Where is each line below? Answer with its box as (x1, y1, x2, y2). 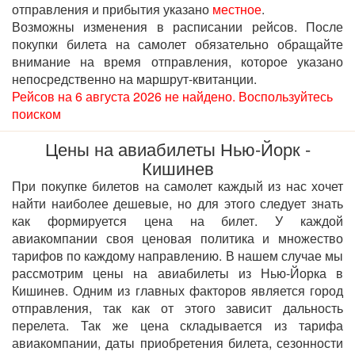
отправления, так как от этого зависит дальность (12, 299, 343, 317)
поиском (12, 105, 61, 123)
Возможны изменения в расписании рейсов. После (12, 17, 343, 36)
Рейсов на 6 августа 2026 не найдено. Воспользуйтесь (12, 87, 333, 105)
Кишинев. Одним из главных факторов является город (12, 281, 343, 300)
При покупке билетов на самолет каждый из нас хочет (12, 177, 343, 195)
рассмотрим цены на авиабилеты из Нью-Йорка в (12, 264, 343, 282)
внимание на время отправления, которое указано (12, 52, 343, 71)
